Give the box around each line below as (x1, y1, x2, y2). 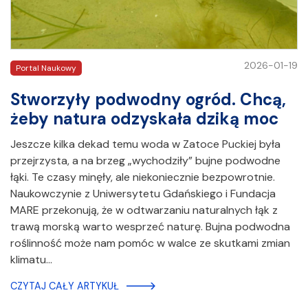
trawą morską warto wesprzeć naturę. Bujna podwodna (10, 219, 290, 234)
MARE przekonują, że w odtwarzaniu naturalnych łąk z (10, 203, 278, 218)
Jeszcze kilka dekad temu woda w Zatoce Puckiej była (10, 137, 280, 152)
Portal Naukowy (16, 63, 76, 74)
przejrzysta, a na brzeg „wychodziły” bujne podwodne (10, 153, 280, 168)
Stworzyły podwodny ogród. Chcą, (10, 89, 286, 111)
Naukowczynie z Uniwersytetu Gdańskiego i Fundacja (10, 186, 276, 201)
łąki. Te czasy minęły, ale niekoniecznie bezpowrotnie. (10, 170, 275, 185)
